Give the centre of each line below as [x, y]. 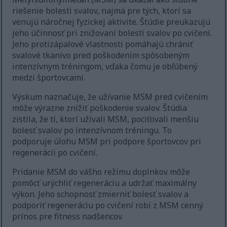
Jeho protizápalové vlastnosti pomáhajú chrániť [103, 44]
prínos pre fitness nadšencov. [68, 217]
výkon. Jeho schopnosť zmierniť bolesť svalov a [101, 194]
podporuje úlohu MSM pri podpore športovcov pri [107, 142]
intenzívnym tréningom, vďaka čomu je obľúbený [105, 67]
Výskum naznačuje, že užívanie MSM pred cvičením [110, 97]
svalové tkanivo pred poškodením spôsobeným [101, 55]
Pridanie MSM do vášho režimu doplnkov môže [101, 172]
